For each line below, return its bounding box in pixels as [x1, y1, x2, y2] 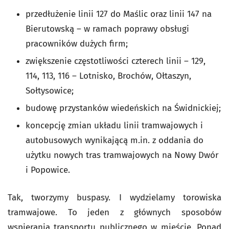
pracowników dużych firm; [26, 38, 128, 49]
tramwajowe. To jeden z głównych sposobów [8, 207, 221, 218]
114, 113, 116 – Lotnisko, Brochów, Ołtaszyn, [26, 71, 191, 81]
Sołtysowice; [26, 85, 74, 96]
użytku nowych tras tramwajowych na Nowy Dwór [26, 150, 219, 161]
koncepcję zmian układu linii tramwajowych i [26, 120, 203, 131]
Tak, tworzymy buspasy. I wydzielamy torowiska [8, 192, 221, 203]
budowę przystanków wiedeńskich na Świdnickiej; [26, 103, 221, 113]
